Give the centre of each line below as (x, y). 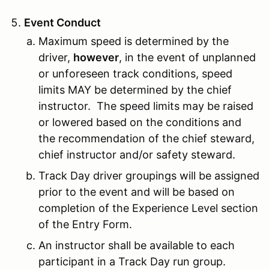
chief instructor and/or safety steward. (137, 154)
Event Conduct (62, 22)
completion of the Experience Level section (148, 208)
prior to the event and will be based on (137, 192)
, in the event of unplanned (187, 57)
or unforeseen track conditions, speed (135, 73)
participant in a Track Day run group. (132, 261)
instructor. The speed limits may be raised (146, 106)
